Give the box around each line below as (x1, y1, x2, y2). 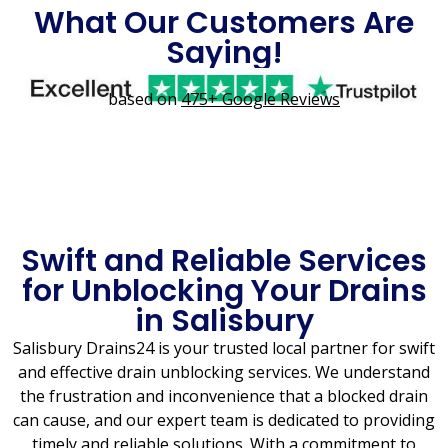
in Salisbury (134, 299, 314, 342)
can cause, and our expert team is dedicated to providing (13, 408, 435, 431)
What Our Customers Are (34, 2, 414, 45)
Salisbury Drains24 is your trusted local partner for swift (13, 336, 435, 359)
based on (108, 88, 181, 111)
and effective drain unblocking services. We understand (18, 360, 430, 383)
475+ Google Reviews (181, 88, 340, 111)
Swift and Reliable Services (21, 239, 427, 282)
